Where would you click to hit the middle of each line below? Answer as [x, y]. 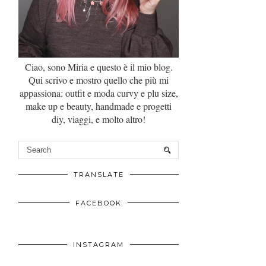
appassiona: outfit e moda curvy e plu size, [99, 93]
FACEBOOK [99, 203]
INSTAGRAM [99, 245]
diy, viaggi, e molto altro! [99, 119]
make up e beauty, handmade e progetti [99, 106]
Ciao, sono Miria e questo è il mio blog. [99, 67]
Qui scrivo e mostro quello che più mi [99, 80]
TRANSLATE [99, 175]
